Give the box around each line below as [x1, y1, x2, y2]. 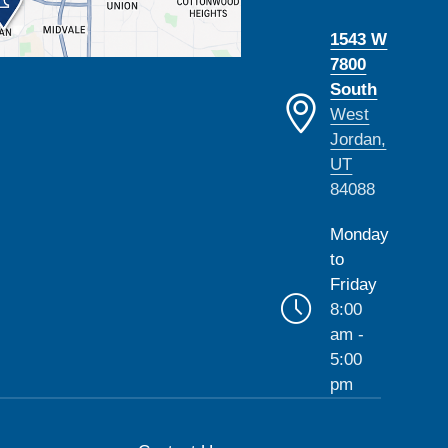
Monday [330, 223, 390, 244]
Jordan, [330, 128, 387, 149]
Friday [330, 273, 378, 294]
